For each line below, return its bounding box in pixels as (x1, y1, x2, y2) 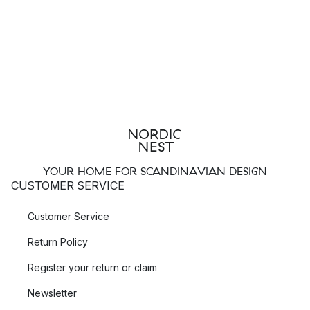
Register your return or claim (28, 262, 157, 274)
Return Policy (28, 236, 88, 248)
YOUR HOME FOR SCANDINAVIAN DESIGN (43, 165, 267, 178)
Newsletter (28, 287, 77, 300)
